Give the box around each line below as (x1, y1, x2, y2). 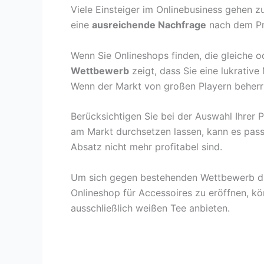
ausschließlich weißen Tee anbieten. (71, 202, 230, 214)
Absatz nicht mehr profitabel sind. (71, 141, 222, 153)
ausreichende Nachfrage (92, 19, 206, 31)
